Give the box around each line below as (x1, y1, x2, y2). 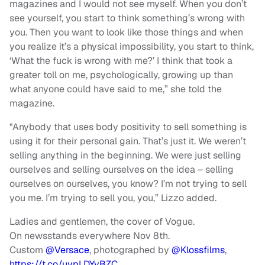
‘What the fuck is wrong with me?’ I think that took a (9, 54, 232, 67)
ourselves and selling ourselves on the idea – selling (9, 163, 234, 176)
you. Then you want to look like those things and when (9, 26, 243, 39)
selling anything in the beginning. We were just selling (9, 149, 241, 162)
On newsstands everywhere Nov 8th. (9, 230, 170, 243)
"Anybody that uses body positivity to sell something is (9, 121, 247, 134)
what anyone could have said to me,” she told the (9, 83, 222, 96)
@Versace (46, 244, 89, 257)
